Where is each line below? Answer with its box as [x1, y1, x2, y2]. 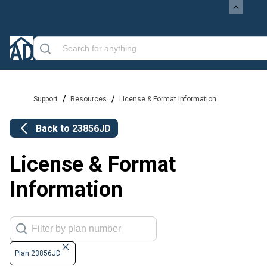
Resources [70, 95, 107, 103]
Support [33, 95, 58, 103]
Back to [36, 122, 72, 134]
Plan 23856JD [15, 249, 61, 258]
